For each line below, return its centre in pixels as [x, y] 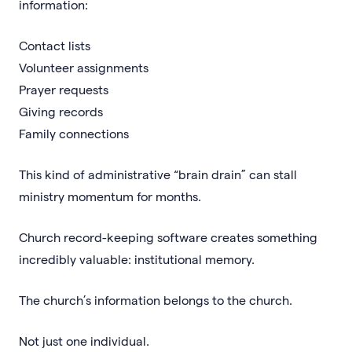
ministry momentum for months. [110, 196]
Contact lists [55, 45]
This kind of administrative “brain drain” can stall [158, 174]
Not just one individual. [84, 340]
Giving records [61, 111]
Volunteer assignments [84, 67]
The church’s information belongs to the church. [156, 299]
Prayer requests [64, 89]
